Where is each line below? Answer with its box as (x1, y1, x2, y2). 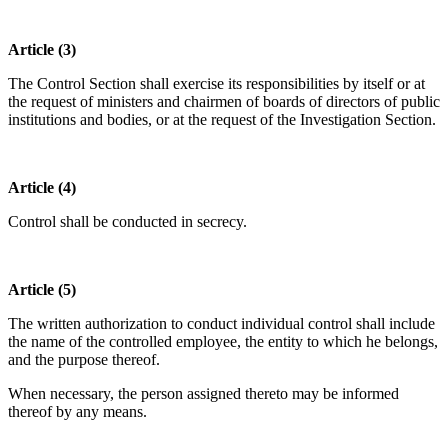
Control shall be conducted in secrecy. (8, 213, 247, 231)
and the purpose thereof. (8, 351, 160, 369)
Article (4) (8, 179, 76, 197)
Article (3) (8, 41, 76, 59)
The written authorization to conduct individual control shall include (8, 315, 435, 333)
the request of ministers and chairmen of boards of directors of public (8, 93, 440, 111)
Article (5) (8, 281, 76, 299)
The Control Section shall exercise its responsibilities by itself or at (8, 75, 425, 93)
